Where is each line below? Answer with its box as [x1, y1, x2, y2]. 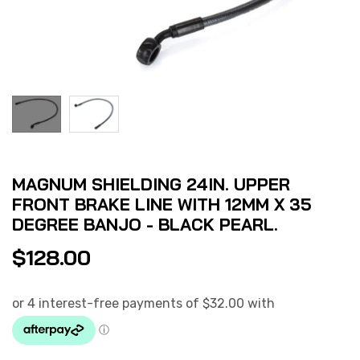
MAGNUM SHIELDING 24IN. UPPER [12, 174, 290, 195]
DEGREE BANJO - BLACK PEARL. [12, 214, 278, 235]
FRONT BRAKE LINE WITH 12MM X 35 [12, 194, 312, 215]
